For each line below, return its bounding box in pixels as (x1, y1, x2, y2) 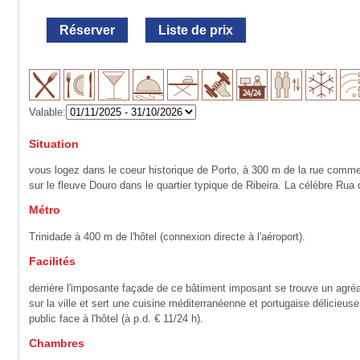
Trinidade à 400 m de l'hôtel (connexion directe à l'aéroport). (29, 230, 306, 243)
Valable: (29, 105, 67, 118)
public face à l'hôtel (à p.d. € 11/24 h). (29, 312, 204, 325)
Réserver (59, 22, 116, 37)
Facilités (29, 255, 76, 268)
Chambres (29, 337, 85, 350)
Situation (29, 137, 80, 150)
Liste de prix (158, 22, 234, 37)
